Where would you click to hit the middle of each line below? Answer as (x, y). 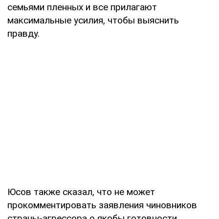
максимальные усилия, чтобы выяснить (93, 20)
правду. (23, 33)
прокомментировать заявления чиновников (102, 205)
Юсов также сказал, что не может (81, 192)
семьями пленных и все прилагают (82, 7)
